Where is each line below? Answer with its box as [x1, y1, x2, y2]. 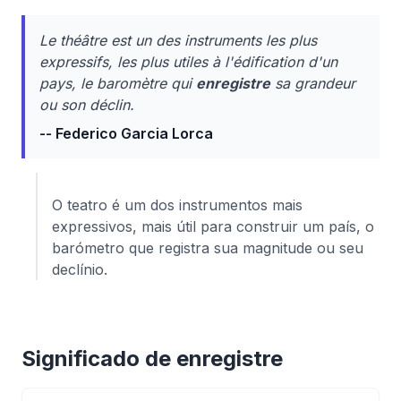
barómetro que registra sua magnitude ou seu [52, 239, 363, 257]
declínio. [52, 260, 107, 278]
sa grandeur [270, 74, 355, 92]
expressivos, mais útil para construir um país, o [52, 218, 374, 235]
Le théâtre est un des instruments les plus [39, 31, 317, 49]
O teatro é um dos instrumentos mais [52, 196, 303, 214]
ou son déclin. [39, 96, 134, 114]
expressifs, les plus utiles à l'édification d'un [39, 53, 337, 71]
